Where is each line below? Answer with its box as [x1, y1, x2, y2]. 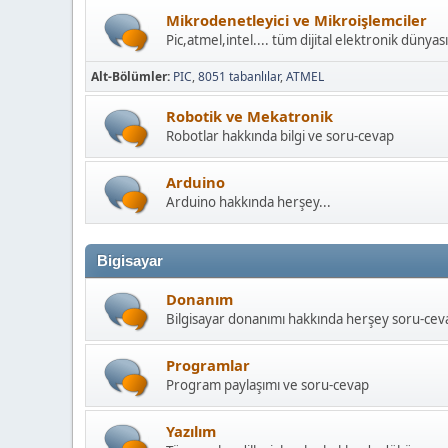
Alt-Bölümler [91, 68, 167, 86]
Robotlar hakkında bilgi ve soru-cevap [166, 127, 394, 146]
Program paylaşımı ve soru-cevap [166, 376, 369, 395]
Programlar [166, 355, 250, 376]
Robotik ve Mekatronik [166, 106, 333, 127]
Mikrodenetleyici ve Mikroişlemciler [166, 10, 427, 31]
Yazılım [166, 421, 216, 442]
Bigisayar [97, 253, 163, 270]
